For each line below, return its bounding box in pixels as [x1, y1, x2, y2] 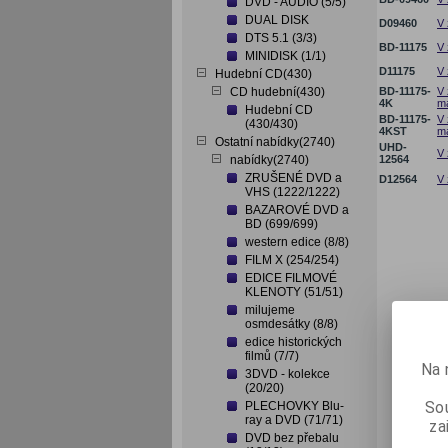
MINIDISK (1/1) [245, 49, 326, 63]
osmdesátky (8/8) [245, 317, 338, 331]
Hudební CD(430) [215, 67, 312, 81]
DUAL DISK [245, 13, 309, 27]
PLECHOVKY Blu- [245, 399, 344, 413]
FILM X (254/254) [245, 253, 339, 267]
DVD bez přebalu [245, 431, 339, 445]
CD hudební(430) [230, 85, 325, 99]
